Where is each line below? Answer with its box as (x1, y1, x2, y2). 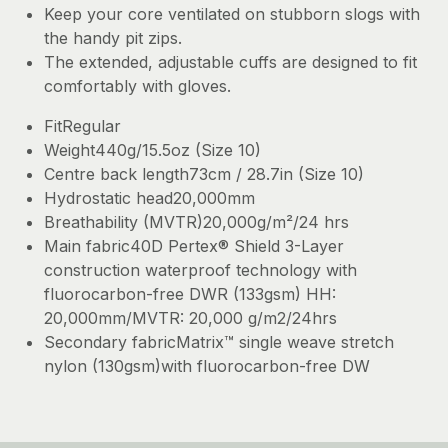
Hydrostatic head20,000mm (44, 188, 255, 209)
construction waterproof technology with (44, 260, 357, 281)
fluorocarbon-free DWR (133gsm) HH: (44, 284, 336, 305)
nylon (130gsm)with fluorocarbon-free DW (44, 356, 370, 377)
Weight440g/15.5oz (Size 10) (44, 140, 261, 161)
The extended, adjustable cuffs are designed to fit (44, 52, 417, 73)
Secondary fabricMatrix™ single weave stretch (44, 332, 394, 353)
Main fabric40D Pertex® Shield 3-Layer (44, 236, 344, 257)
